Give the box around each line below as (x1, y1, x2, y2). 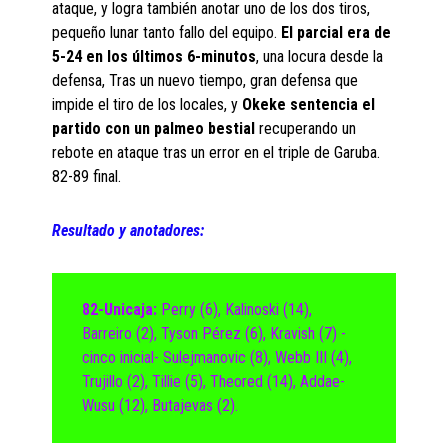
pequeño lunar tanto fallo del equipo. (52, 23, 282, 43)
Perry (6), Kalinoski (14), (157, 300, 313, 320)
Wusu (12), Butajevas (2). (82, 396, 239, 416)
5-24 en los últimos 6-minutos (52, 47, 257, 67)
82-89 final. (52, 167, 122, 187)
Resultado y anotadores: (52, 221, 205, 241)
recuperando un (259, 119, 357, 139)
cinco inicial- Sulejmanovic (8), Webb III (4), (82, 348, 353, 368)
